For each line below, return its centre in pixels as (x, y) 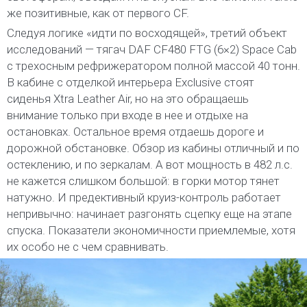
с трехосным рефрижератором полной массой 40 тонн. (153, 66)
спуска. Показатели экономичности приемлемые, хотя (151, 231)
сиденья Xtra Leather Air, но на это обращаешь (128, 99)
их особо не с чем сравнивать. (88, 247)
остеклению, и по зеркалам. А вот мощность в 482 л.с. (150, 165)
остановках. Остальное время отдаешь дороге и (135, 132)
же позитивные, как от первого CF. (98, 13)
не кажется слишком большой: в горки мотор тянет (143, 181)
